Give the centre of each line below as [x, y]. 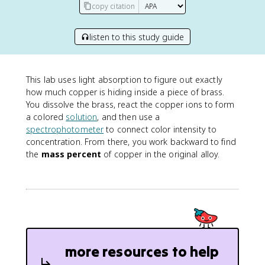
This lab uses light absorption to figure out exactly [124, 80]
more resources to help [142, 252]
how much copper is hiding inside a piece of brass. [125, 92]
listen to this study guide [137, 37]
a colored [46, 117]
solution [82, 117]
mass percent [71, 154]
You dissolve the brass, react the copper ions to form [130, 104]
